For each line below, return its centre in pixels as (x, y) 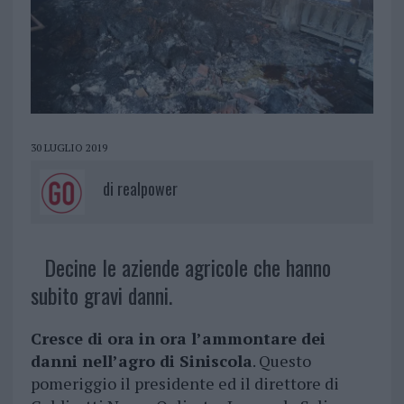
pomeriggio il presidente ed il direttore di (184, 384)
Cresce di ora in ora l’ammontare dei (178, 339)
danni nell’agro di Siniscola (141, 361)
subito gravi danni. (101, 295)
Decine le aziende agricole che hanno (187, 267)
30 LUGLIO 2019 (69, 148)
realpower (147, 189)
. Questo (281, 361)
